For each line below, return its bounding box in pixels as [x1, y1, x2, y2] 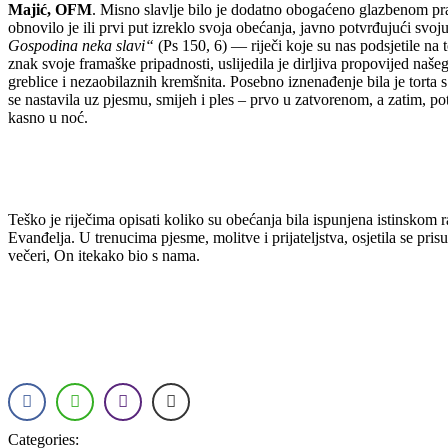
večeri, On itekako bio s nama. [8, 246, 200, 264]
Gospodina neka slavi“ [8, 36, 154, 54]
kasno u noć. [8, 108, 88, 126]
